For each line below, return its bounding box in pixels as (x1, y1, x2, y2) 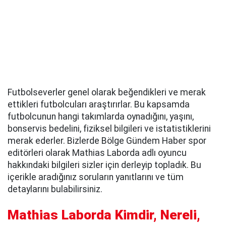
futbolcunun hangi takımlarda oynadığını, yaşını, (8, 111, 194, 122)
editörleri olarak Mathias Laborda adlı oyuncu (8, 148, 187, 158)
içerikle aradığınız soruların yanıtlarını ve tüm (8, 172, 184, 182)
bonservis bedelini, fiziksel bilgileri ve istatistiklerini (8, 124, 211, 134)
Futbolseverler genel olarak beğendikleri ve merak (8, 87, 206, 97)
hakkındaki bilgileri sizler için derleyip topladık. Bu (8, 160, 201, 170)
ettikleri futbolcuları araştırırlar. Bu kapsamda (8, 99, 190, 109)
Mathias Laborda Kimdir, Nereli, (8, 207, 200, 222)
